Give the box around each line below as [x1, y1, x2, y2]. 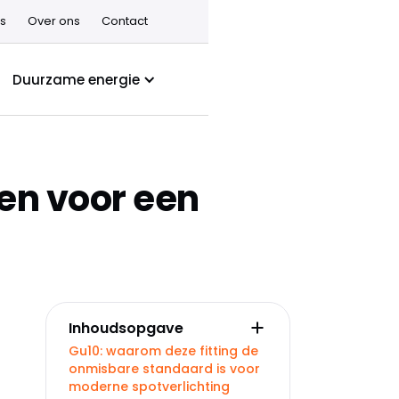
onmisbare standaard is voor [69, 360, 260, 378]
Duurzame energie [12, 69, 140, 89]
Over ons [27, 12, 80, 29]
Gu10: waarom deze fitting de [69, 342, 258, 360]
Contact [101, 12, 148, 29]
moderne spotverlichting [69, 378, 230, 395]
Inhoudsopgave [69, 317, 183, 338]
